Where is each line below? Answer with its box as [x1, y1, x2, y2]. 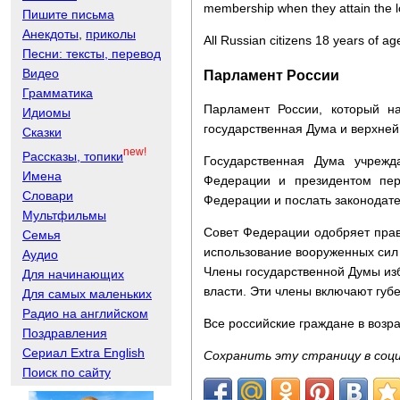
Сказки [22, 125, 62, 140]
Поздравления [22, 325, 107, 340]
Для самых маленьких [22, 286, 152, 301]
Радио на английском [22, 305, 148, 321]
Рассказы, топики [22, 148, 123, 163]
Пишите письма [22, 7, 114, 22]
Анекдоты [22, 27, 79, 42]
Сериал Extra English [22, 345, 145, 360]
